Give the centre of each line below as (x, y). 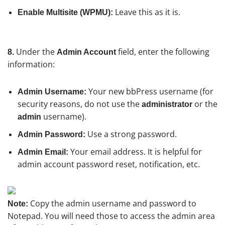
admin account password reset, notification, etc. (109, 164)
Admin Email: (43, 152)
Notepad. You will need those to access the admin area (111, 216)
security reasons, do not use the (80, 104)
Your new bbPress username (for (150, 91)
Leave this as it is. (147, 12)
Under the (36, 51)
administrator (167, 104)
